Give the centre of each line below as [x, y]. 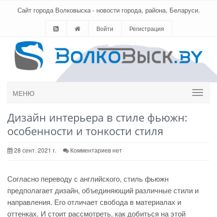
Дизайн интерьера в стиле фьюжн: [97, 117]
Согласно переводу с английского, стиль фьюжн [88, 178]
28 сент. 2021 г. [34, 150]
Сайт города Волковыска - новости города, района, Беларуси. [108, 10]
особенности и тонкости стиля [85, 131]
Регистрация [147, 28]
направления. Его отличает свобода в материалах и [94, 202]
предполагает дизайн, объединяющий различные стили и [103, 190]
